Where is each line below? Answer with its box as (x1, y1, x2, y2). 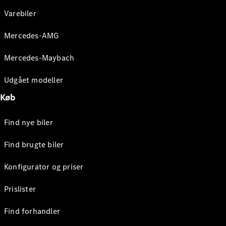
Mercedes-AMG (4, 30, 59, 41)
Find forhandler (4, 206, 60, 216)
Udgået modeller (4, 75, 63, 85)
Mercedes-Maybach (4, 52, 75, 63)
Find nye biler (4, 117, 53, 128)
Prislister (4, 184, 36, 194)
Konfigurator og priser (4, 161, 84, 172)
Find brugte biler (4, 139, 64, 150)
